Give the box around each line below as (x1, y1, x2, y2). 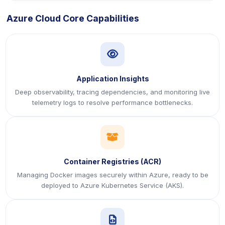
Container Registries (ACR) (64, 157, 161, 166)
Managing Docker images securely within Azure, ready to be (17, 171, 208, 179)
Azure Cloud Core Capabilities (7, 13, 139, 24)
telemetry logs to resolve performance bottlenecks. (32, 98, 193, 106)
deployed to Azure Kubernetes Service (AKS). (41, 181, 184, 189)
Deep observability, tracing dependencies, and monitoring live (15, 88, 210, 96)
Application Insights (76, 74, 149, 83)
